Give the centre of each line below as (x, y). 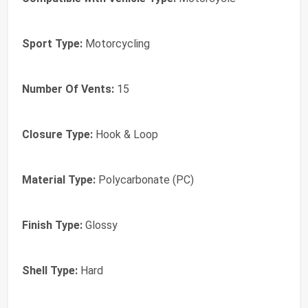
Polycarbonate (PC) (145, 180)
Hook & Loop (125, 135)
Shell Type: (50, 271)
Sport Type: (52, 44)
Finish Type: (52, 225)
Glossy (100, 225)
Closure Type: (57, 135)
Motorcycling (116, 44)
